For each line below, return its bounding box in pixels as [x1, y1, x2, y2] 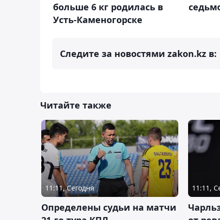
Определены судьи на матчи [41, 201, 176, 213]
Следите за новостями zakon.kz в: [60, 47, 217, 59]
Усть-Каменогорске [53, 13, 142, 26]
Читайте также [40, 99, 111, 111]
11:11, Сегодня [45, 183, 94, 192]
